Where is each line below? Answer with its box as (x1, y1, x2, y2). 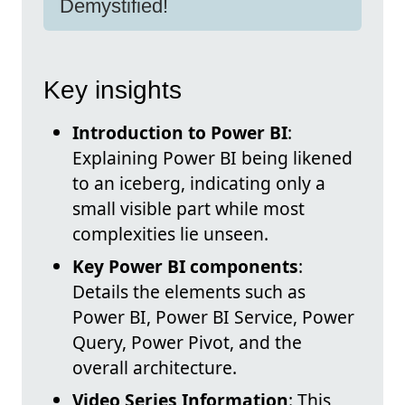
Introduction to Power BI (72, 120, 287, 146)
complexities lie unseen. (72, 221, 268, 247)
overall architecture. (72, 355, 237, 381)
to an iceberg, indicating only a (72, 171, 325, 196)
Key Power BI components (72, 254, 298, 279)
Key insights (43, 76, 182, 105)
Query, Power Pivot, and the (72, 330, 302, 355)
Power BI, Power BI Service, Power (72, 305, 354, 330)
